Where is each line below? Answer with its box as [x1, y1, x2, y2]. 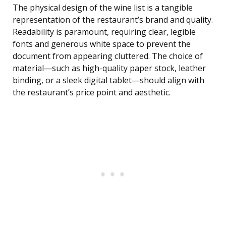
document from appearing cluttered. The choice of [13, 50, 203, 62]
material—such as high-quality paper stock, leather [13, 63, 206, 74]
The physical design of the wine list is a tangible [13, 2, 193, 14]
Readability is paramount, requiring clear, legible [13, 26, 196, 38]
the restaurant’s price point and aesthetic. [13, 87, 171, 98]
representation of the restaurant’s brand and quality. [13, 14, 213, 26]
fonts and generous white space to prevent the [13, 38, 191, 50]
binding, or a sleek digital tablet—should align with [13, 75, 204, 86]
